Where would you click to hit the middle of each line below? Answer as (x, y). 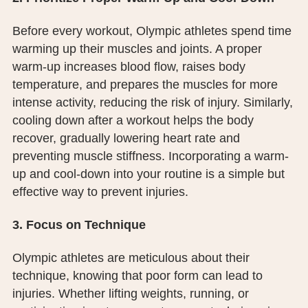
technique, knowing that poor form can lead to (137, 276)
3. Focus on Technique (79, 225)
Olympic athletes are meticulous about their (131, 258)
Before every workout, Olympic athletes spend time (152, 31)
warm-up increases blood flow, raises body (129, 67)
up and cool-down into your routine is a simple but (148, 174)
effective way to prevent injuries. (100, 192)
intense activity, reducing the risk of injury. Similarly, (152, 103)
